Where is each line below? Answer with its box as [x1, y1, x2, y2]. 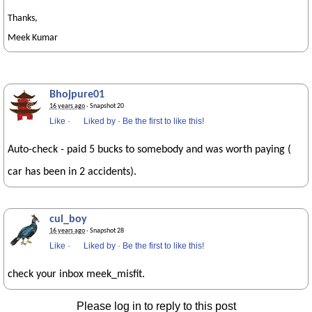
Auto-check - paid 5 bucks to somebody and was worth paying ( [8, 144, 291, 155]
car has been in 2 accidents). [8, 166, 136, 178]
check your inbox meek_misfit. [8, 269, 145, 280]
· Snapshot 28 [85, 227, 124, 235]
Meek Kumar [8, 33, 58, 43]
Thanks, [8, 13, 38, 24]
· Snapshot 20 [85, 102, 124, 110]
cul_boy [49, 214, 87, 225]
